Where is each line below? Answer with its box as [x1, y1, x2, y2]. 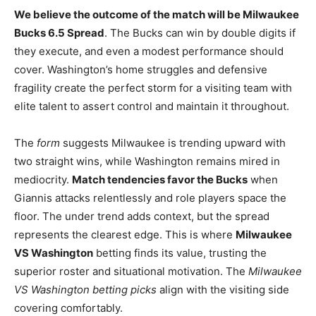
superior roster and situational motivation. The [14, 264, 248, 278]
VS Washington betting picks [14, 282, 157, 296]
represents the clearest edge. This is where [14, 227, 236, 241]
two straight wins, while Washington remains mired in [14, 154, 280, 168]
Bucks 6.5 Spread [14, 25, 104, 39]
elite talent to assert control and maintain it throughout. [14, 99, 289, 113]
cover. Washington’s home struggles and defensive [14, 62, 267, 76]
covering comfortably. [14, 300, 123, 315]
